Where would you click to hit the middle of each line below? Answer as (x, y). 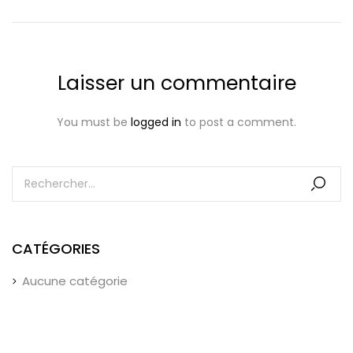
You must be (94, 122)
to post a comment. (239, 122)
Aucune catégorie (75, 281)
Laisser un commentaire (176, 83)
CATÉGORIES (56, 249)
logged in (156, 122)
